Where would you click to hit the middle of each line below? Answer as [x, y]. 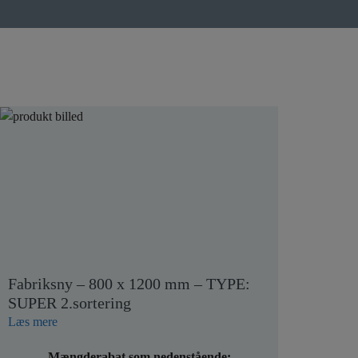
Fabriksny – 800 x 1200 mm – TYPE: [129, 284]
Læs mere [33, 322]
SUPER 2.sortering [70, 303]
